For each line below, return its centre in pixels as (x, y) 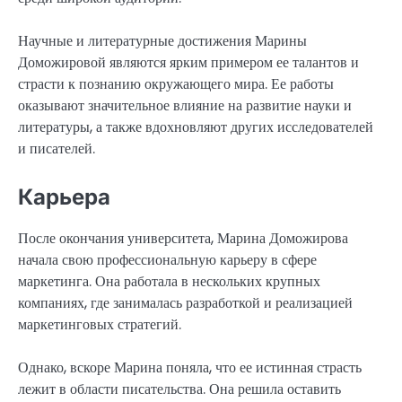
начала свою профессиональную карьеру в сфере (167, 260)
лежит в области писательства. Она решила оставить (179, 389)
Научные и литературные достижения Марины (162, 40)
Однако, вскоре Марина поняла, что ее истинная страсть (190, 368)
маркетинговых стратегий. (100, 325)
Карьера (64, 197)
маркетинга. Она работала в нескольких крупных (169, 282)
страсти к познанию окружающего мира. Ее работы (176, 83)
